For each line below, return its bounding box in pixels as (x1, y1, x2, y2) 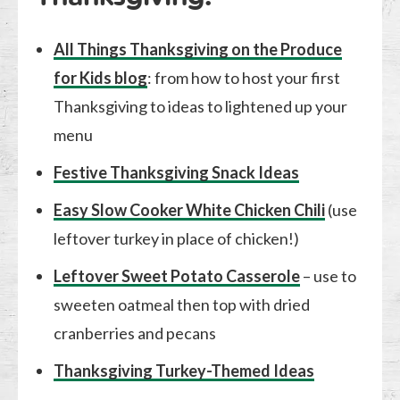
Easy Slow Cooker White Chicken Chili (54, 199, 326, 220)
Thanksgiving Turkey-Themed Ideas (54, 360, 315, 380)
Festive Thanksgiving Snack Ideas (54, 162, 300, 182)
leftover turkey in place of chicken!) (54, 228, 300, 248)
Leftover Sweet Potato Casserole (54, 265, 301, 286)
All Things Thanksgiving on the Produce (54, 38, 343, 59)
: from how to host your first (147, 67, 341, 87)
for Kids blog (54, 67, 148, 87)
